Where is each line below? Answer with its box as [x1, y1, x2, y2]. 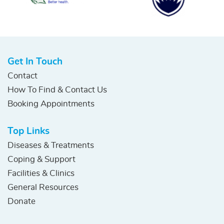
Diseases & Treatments [7, 140, 94, 149]
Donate [7, 196, 35, 205]
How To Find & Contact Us [7, 85, 107, 94]
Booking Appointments [7, 99, 94, 108]
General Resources [7, 182, 78, 191]
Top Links [7, 126, 49, 136]
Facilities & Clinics [7, 168, 74, 177]
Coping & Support [7, 154, 75, 163]
